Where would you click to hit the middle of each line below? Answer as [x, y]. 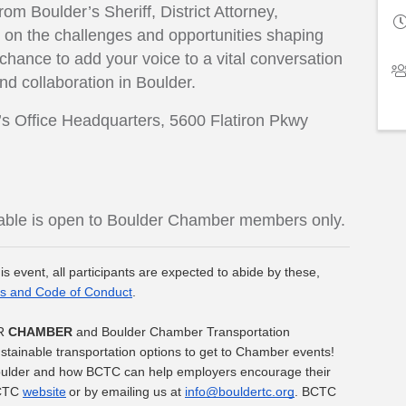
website [44, 392]
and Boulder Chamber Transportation [181, 332]
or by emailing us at [126, 392]
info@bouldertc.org [240, 392]
